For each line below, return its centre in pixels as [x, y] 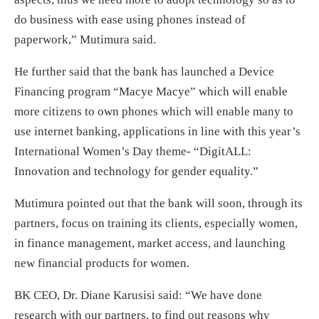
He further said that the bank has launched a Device [144, 71]
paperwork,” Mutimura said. [85, 39]
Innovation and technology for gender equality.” [136, 171]
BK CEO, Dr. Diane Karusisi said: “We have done [138, 295]
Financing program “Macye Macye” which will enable [151, 91]
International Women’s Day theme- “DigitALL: [133, 151]
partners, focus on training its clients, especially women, [156, 223]
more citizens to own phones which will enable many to [154, 111]
